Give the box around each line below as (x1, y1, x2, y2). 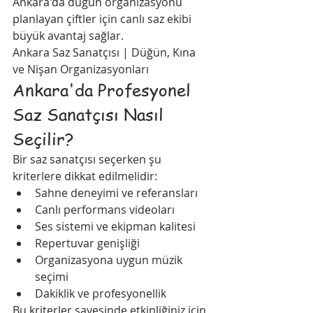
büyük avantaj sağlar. (13, 28, 124, 43)
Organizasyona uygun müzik (35, 252, 185, 268)
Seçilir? (13, 127, 74, 150)
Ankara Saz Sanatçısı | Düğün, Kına (13, 45, 198, 60)
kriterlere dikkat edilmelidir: (13, 168, 157, 184)
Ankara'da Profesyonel (13, 78, 196, 101)
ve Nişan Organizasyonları (13, 61, 149, 77)
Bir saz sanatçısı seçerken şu (13, 152, 164, 167)
